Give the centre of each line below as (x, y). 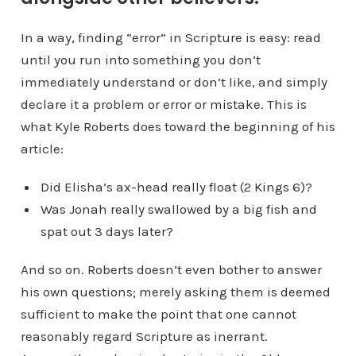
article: (42, 149)
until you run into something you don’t (140, 60)
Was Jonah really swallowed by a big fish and (178, 209)
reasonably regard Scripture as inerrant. (144, 337)
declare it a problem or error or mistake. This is (163, 104)
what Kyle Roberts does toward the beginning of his (178, 127)
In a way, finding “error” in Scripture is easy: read (170, 38)
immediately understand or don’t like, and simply (174, 82)
